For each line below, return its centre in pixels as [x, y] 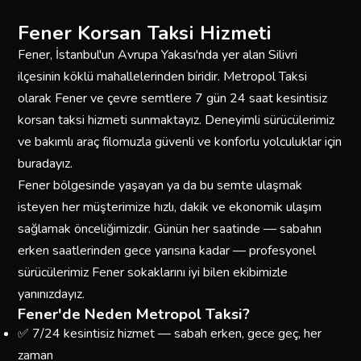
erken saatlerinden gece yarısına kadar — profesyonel [167, 250]
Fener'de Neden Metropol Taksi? [134, 314]
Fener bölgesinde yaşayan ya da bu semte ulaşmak [160, 185]
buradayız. [46, 163]
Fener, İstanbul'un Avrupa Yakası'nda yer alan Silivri [158, 54]
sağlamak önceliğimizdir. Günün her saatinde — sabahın [170, 228]
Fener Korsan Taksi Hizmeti [145, 33]
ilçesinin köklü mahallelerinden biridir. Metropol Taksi [163, 76]
